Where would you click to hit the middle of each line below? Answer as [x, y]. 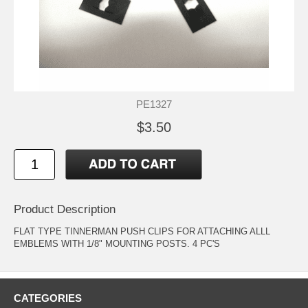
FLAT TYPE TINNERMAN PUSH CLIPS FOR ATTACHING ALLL [142, 231]
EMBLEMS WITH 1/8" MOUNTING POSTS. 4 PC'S [117, 243]
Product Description [65, 209]
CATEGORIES [48, 298]
